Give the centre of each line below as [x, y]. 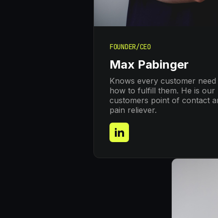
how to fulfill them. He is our [162, 91]
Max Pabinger [149, 65]
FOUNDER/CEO [130, 47]
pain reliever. [133, 110]
